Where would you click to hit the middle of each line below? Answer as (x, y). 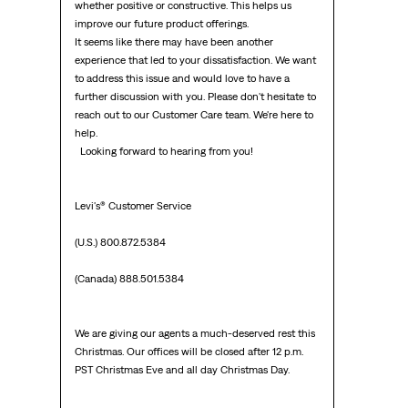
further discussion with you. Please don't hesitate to (195, 97)
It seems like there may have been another (173, 42)
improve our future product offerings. (161, 24)
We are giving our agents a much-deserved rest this (194, 334)
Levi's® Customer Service (133, 206)
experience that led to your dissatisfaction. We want (195, 61)
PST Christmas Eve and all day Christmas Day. (182, 370)
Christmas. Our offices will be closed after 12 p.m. (189, 352)
